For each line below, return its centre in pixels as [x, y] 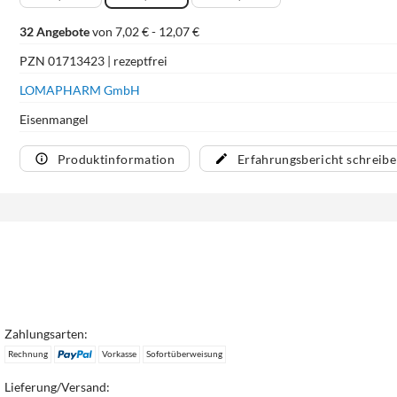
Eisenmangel [54, 119]
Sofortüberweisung [184, 354]
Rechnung [28, 354]
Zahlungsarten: [47, 334]
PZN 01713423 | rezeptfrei [93, 60]
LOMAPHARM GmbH [79, 90]
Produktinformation [116, 159]
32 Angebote [54, 31]
